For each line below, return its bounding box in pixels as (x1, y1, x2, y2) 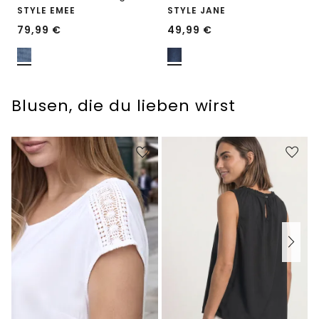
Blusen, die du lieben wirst (11, 94, 236, 117)
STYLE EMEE (17, 4, 75, 16)
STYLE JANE (167, 4, 226, 16)
